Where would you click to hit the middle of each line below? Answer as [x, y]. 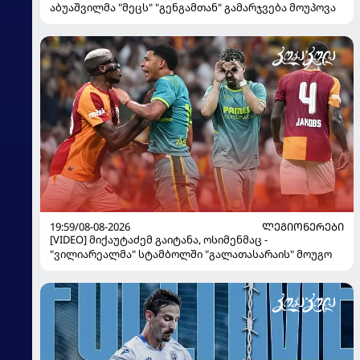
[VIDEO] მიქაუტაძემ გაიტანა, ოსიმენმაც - [159, 240]
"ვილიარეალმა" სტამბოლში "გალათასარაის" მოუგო [191, 254]
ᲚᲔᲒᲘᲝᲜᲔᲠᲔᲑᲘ [303, 227]
